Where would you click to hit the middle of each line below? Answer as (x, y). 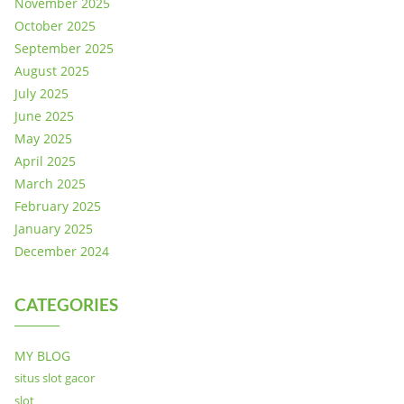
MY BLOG (42, 355)
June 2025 (44, 115)
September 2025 (64, 48)
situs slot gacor (55, 377)
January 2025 (54, 228)
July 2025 (41, 93)
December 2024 (62, 251)
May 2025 (43, 138)
